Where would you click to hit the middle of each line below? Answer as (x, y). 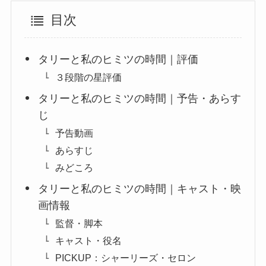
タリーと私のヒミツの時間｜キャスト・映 (139, 189)
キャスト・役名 (88, 240)
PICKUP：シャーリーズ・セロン (125, 258)
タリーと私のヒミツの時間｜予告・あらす (139, 98)
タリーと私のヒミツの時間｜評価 (118, 59)
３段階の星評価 (88, 77)
